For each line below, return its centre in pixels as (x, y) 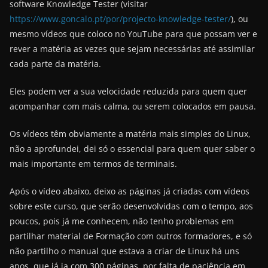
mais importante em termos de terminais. (93, 163)
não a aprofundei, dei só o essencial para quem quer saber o (132, 148)
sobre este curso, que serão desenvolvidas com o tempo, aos (131, 206)
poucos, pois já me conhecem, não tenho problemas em (122, 221)
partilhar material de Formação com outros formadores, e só (131, 236)
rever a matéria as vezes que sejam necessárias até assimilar (132, 48)
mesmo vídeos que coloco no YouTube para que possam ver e (133, 33)
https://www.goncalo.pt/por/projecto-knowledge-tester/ (120, 19)
